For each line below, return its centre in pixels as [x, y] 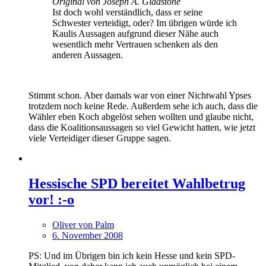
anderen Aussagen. [88, 55]
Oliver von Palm [83, 224]
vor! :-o [51, 200]
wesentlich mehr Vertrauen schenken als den [135, 45]
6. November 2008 [88, 235]
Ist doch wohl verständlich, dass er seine [127, 12]
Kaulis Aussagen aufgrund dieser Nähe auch [135, 34]
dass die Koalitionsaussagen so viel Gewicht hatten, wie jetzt [142, 128]
